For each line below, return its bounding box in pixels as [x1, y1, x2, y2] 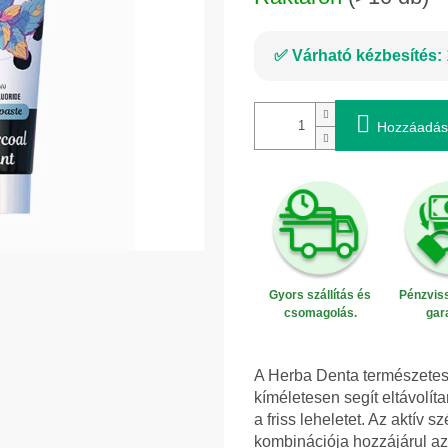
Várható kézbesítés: [292, 47, 442, 65]
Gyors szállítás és [269, 288, 372, 303]
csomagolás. [283, 306, 357, 321]
